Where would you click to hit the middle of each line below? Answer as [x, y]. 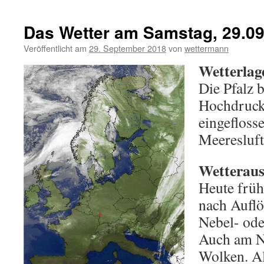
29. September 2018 [128, 48]
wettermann [207, 48]
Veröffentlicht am [55, 48]
